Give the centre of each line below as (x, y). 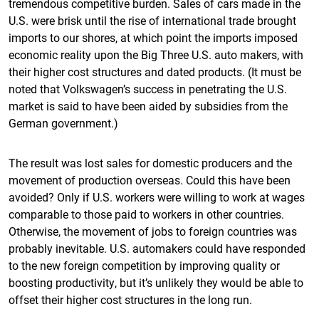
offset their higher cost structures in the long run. (130, 299)
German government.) (63, 123)
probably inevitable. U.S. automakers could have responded (157, 248)
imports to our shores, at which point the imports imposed (153, 37)
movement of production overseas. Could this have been (150, 180)
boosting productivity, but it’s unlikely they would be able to (156, 282)
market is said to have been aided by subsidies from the (148, 106)
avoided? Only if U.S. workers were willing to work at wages (157, 197)
